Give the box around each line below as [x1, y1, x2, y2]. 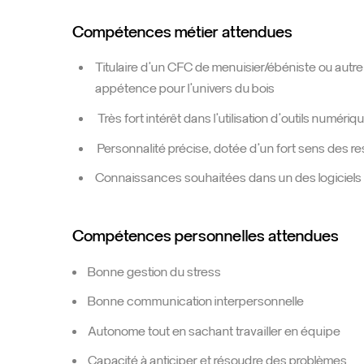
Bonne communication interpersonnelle [88, 294, 305, 309]
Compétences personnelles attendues [72, 227, 340, 245]
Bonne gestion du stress [88, 265, 222, 279]
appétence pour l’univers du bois [94, 82, 275, 97]
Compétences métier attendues [72, 23, 293, 41]
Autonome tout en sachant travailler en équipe [88, 324, 341, 339]
